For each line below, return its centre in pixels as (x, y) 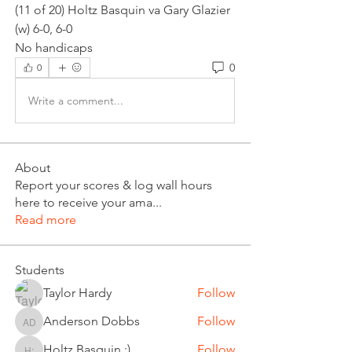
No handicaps (54, 48)
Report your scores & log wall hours (114, 185)
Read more (46, 220)
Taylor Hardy (77, 293)
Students (40, 270)
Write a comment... (76, 100)
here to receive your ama (84, 202)
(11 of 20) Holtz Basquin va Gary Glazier (123, 10)
